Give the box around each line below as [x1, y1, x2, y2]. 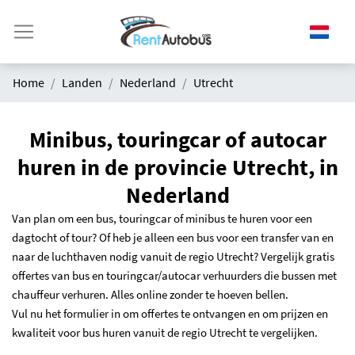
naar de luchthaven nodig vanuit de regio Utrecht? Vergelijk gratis [12, 249, 334, 265]
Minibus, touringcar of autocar [29, 125, 326, 155]
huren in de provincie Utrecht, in [17, 153, 338, 182]
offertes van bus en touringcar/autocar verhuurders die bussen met [12, 268, 337, 284]
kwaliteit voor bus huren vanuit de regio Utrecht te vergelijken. [12, 325, 318, 341]
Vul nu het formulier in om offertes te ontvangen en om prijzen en [12, 306, 328, 322]
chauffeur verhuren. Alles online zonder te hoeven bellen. [12, 287, 288, 303]
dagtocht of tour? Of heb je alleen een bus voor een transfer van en [12, 230, 334, 246]
